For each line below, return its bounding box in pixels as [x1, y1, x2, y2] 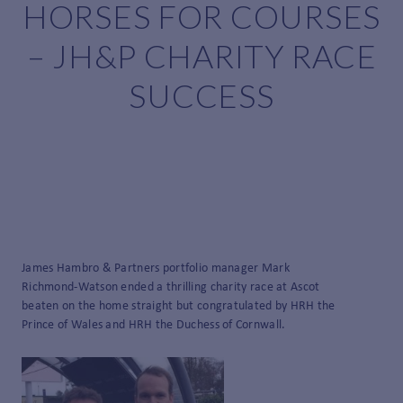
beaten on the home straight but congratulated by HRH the [22, 300, 336, 313]
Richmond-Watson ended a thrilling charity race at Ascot [22, 281, 320, 294]
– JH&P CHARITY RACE [26, 36, 377, 76]
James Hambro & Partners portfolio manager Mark [22, 262, 290, 275]
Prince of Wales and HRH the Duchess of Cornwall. [22, 318, 286, 332]
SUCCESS [129, 76, 274, 115]
